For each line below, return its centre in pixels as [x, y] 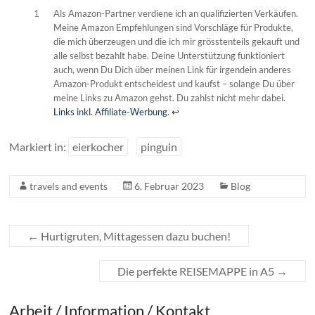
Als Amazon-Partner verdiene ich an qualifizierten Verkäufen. [175, 13]
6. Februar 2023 [169, 186]
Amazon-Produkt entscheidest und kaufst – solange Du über [174, 84]
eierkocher [98, 147]
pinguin [159, 147]
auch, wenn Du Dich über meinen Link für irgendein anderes [172, 70]
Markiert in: [39, 147]
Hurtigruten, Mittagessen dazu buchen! [135, 236]
